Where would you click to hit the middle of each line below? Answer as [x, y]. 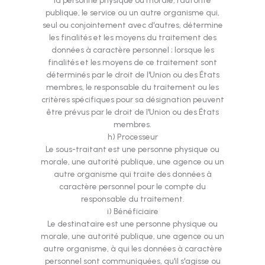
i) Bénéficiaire [132, 211]
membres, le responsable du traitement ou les [132, 87]
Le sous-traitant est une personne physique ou [132, 149]
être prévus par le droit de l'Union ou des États [132, 112]
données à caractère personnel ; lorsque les [132, 50]
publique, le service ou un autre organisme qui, [132, 13]
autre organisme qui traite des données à [132, 174]
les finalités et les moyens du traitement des [132, 38]
